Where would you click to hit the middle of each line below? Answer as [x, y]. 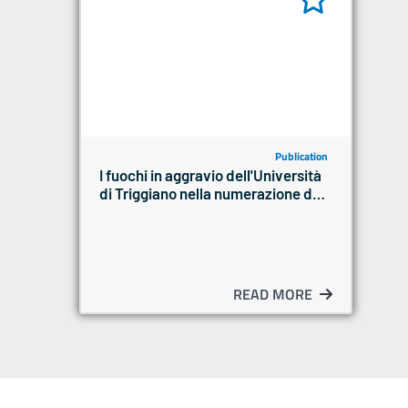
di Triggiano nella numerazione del [212, 194]
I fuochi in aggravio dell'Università [210, 175]
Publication [302, 157]
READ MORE [273, 294]
